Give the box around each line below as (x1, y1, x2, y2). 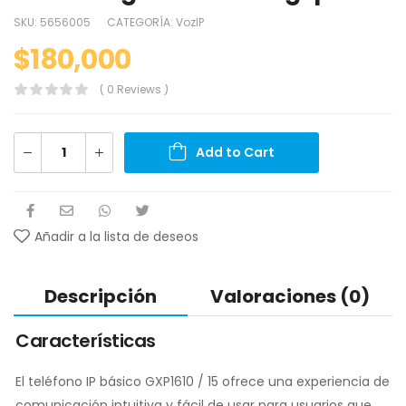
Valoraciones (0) (210, 283, 370, 309)
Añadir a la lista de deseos (34, 227, 198, 246)
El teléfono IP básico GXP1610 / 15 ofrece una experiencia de (15, 372, 390, 391)
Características (15, 327, 156, 353)
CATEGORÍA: (107, 14, 176, 30)
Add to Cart (196, 142, 275, 161)
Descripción (44, 283, 157, 309)
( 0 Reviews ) (100, 81, 169, 97)
